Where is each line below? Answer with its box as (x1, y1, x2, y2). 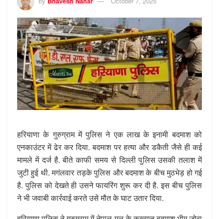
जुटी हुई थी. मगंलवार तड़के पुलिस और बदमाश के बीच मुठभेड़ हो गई (17, 166, 202, 178)
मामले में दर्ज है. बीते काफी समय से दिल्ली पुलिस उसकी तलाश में (17, 153, 202, 165)
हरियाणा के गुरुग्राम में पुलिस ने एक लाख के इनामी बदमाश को (17, 128, 202, 140)
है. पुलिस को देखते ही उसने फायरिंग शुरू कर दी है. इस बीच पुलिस (17, 179, 202, 191)
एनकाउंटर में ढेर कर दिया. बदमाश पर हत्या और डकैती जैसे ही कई (17, 141, 202, 153)
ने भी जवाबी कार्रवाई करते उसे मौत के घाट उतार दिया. (17, 192, 164, 203)
